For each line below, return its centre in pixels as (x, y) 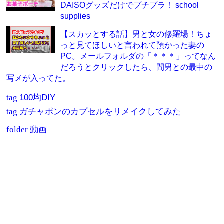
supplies (75, 16)
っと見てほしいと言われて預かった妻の (132, 45)
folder (18, 129)
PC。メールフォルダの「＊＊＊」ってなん (138, 56)
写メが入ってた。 (39, 78)
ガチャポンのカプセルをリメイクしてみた (100, 111)
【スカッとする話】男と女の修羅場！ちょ (136, 34)
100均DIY (38, 97)
